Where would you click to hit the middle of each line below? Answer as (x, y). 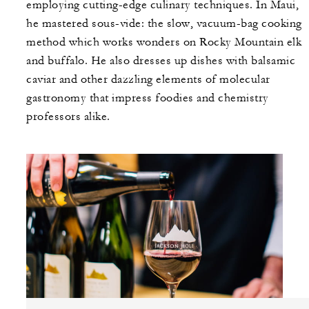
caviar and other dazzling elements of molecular (148, 80)
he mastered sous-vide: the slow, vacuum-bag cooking (164, 24)
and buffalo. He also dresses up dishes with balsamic (161, 61)
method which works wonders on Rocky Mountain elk (164, 42)
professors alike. (68, 117)
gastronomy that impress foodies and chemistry (148, 98)
